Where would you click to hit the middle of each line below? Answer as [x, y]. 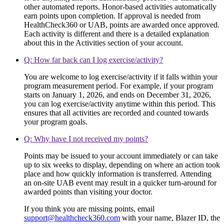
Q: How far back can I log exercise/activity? [93, 60]
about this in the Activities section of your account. [103, 43]
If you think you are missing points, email [89, 209]
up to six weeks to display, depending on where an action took [122, 165]
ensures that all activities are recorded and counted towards [116, 113]
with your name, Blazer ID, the [170, 218]
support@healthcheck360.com [72, 218]
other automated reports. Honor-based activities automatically [120, 7]
